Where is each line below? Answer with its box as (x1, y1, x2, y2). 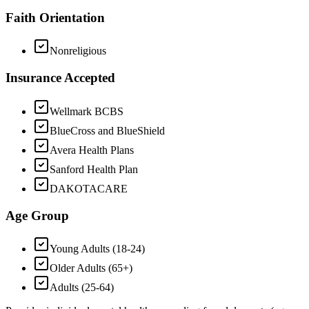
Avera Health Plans (50, 143, 134, 156)
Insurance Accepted (6, 70, 115, 86)
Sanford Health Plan (50, 163, 138, 175)
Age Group (6, 208, 69, 223)
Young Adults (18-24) (50, 243, 145, 255)
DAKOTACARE (50, 182, 128, 195)
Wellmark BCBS (50, 105, 123, 117)
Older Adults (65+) (50, 262, 132, 275)
